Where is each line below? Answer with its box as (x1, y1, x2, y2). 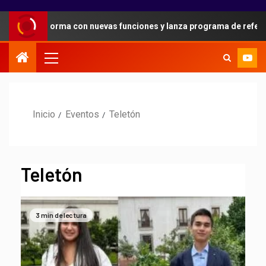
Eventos (65, 109, 99, 121)
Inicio (33, 109, 55, 121)
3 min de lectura (36, 210, 87, 219)
